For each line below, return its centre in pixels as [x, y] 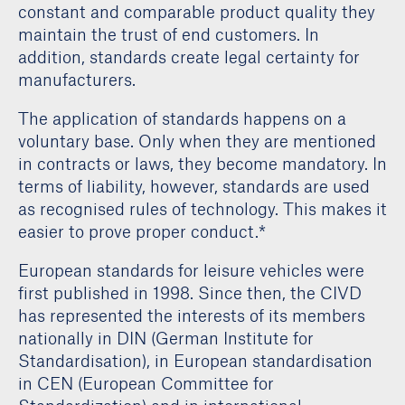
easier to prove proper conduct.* [142, 231]
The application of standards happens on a [182, 118]
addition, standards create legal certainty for [189, 57]
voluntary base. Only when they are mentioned [197, 141]
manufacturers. [77, 79]
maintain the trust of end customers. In [169, 34]
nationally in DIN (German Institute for [166, 338]
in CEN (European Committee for [146, 383]
